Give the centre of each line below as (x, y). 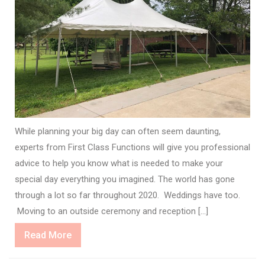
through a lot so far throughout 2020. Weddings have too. (127, 195)
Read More (48, 235)
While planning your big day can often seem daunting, (118, 131)
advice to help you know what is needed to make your (119, 163)
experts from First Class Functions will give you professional (132, 147)
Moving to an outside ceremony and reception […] (112, 211)
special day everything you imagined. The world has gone (125, 179)
